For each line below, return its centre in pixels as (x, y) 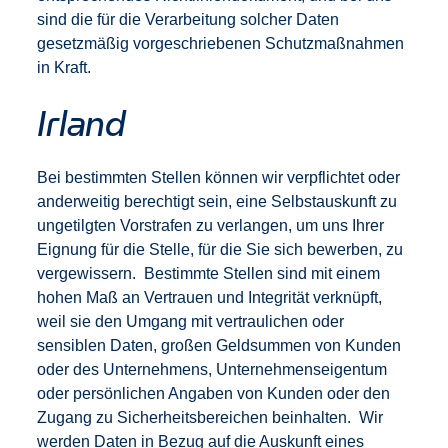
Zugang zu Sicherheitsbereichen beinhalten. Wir (210, 417)
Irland (81, 123)
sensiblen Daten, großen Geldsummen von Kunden (219, 345)
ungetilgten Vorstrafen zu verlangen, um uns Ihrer (211, 225)
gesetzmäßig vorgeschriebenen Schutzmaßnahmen (221, 43)
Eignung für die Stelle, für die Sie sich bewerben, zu (220, 249)
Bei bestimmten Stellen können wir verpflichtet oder (219, 177)
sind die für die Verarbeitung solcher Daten (188, 19)
